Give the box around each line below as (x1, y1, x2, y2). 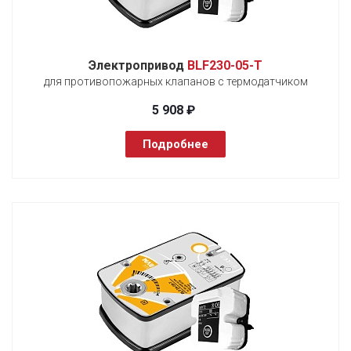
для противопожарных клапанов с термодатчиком (43, 74, 308, 88)
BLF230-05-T (187, 57, 262, 73)
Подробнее (143, 136, 208, 151)
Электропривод (89, 57, 187, 73)
